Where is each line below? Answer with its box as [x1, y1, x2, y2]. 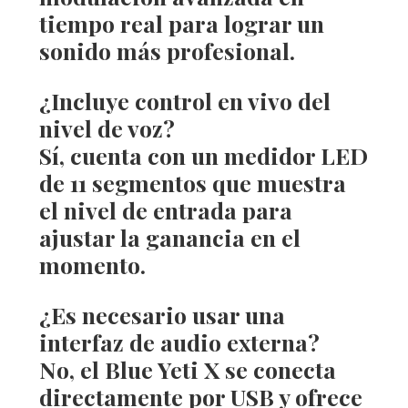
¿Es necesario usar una [38, 299, 285, 330]
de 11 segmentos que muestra [38, 167, 346, 198]
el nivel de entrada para [38, 194, 292, 225]
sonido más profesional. [38, 35, 295, 66]
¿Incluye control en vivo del [38, 85, 331, 116]
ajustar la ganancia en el [38, 221, 301, 252]
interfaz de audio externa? [38, 326, 320, 357]
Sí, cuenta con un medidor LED [38, 139, 368, 170]
